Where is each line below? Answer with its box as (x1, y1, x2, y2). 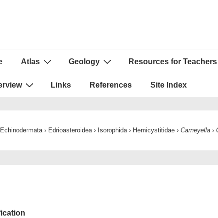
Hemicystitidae (132, 127, 175, 134)
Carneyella (180, 127, 210, 134)
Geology (69, 57, 100, 66)
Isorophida (97, 127, 127, 134)
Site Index (150, 81, 187, 89)
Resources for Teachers (128, 57, 217, 66)
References (90, 81, 132, 89)
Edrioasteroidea (48, 127, 92, 134)
